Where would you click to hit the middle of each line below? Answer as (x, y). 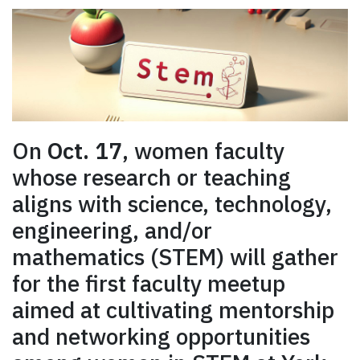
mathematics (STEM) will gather (175, 256)
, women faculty (203, 150)
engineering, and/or (112, 230)
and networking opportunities (161, 336)
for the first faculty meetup (149, 283)
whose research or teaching (151, 177)
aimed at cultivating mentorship (173, 309)
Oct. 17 (85, 150)
